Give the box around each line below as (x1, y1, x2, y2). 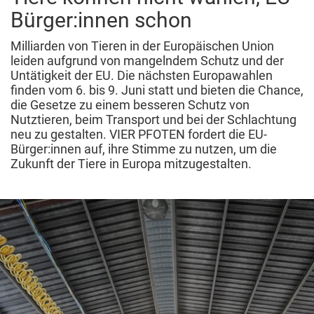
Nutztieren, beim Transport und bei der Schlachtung (11, 112, 296, 128)
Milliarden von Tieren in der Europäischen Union (11, 39, 274, 54)
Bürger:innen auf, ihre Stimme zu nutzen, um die (11, 142, 277, 157)
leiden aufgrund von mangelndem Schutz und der (11, 53, 284, 69)
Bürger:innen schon (11, 8, 192, 33)
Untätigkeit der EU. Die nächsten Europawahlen (11, 68, 273, 83)
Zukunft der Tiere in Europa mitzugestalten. (11, 156, 252, 172)
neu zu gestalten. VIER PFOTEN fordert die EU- (11, 127, 267, 142)
